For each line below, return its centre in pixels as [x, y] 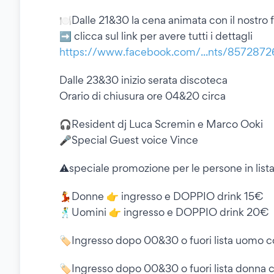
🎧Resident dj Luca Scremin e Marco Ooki [161, 124]
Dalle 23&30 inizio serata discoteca [143, 80]
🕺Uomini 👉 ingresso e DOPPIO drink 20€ [164, 212]
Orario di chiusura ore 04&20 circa [143, 96]
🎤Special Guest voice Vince [129, 140]
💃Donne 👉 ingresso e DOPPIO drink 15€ [161, 196]
